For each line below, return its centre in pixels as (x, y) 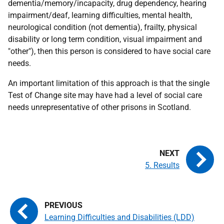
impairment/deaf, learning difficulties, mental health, (100, 15)
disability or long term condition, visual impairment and (105, 39)
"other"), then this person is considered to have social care (109, 51)
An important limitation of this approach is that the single (109, 83)
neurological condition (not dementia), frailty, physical (102, 27)
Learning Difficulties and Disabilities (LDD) (119, 217)
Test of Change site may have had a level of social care (105, 95)
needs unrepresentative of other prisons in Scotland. (99, 107)
